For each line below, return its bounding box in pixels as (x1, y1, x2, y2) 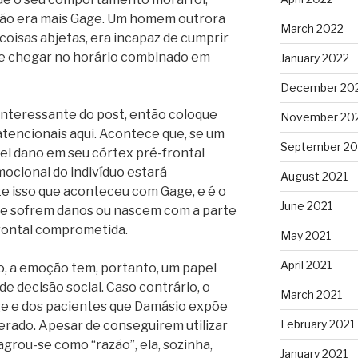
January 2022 (280, 51, 349, 66)
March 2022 (280, 22, 344, 36)
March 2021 (280, 288, 342, 302)
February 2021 (280, 317, 355, 332)
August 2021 (280, 169, 348, 184)
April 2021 (280, 258, 332, 272)
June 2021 (280, 199, 332, 213)
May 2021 (280, 229, 331, 243)
